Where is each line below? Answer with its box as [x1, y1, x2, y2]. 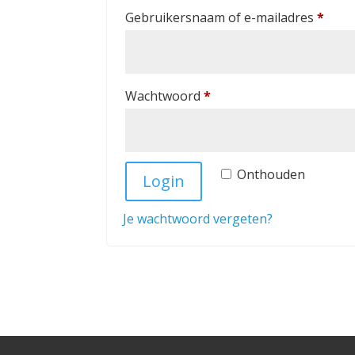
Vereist [210, 86, 253, 105]
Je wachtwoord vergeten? [123, 210, 273, 228]
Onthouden [237, 166, 306, 184]
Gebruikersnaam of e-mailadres [125, 9, 318, 27]
